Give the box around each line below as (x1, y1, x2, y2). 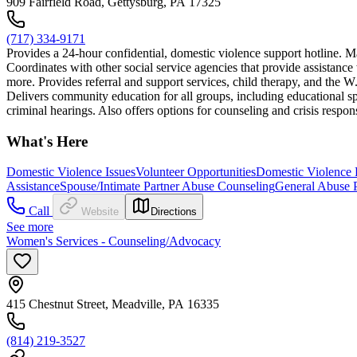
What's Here (6, 132, 88, 150)
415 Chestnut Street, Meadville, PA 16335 (6, 297, 219, 312)
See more (6, 220, 53, 234)
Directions (151, 206, 197, 218)
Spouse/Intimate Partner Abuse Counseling (60, 179, 275, 194)
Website (81, 206, 119, 218)
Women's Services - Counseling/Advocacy (6, 234, 221, 249)
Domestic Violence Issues (6, 165, 135, 179)
